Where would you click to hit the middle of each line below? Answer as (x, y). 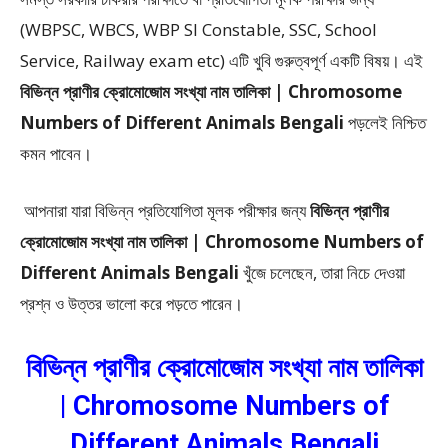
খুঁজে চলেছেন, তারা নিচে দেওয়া (322, 273)
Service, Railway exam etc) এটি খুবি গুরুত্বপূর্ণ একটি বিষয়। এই (221, 61)
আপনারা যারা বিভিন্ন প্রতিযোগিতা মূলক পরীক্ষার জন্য (165, 211)
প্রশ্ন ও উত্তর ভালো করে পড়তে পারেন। (133, 304)
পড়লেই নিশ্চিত (387, 123)
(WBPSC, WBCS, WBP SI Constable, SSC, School (198, 30)
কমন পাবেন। (56, 154)
